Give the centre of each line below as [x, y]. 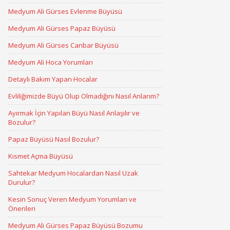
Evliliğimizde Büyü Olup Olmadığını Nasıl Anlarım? [84, 96]
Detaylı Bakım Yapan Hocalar [53, 79]
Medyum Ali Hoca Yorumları [51, 62]
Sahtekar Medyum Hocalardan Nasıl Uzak [73, 173]
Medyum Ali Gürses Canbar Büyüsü [63, 45]
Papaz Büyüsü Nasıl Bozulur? [54, 139]
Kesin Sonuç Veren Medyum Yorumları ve [72, 199]
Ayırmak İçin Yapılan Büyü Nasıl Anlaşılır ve [74, 113]
